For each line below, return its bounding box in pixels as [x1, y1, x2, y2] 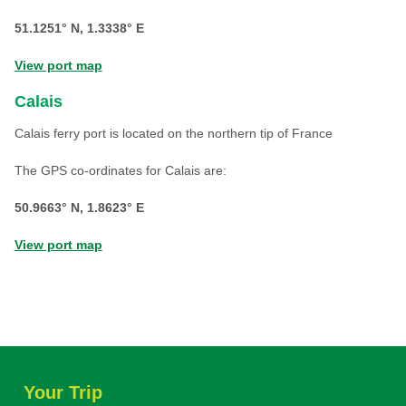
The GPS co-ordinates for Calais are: [14, 163, 227, 178]
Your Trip [23, 382, 102, 402]
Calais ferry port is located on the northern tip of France [14, 126, 333, 140]
